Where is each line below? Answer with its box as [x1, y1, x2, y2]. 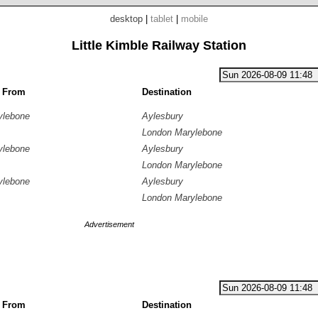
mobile [181, 13, 208, 24]
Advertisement [84, 220, 134, 229]
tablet [150, 13, 173, 24]
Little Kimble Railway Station [72, 38, 246, 53]
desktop [110, 13, 143, 24]
